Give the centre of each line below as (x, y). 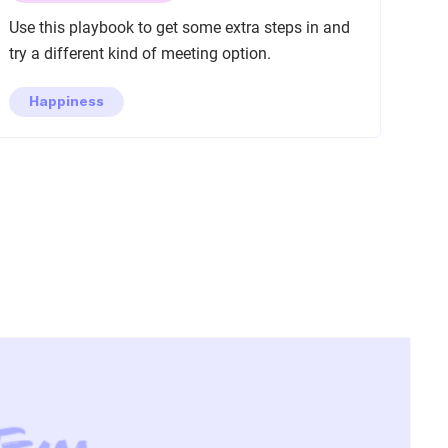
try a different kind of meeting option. (140, 53)
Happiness (67, 100)
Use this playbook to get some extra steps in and (180, 27)
